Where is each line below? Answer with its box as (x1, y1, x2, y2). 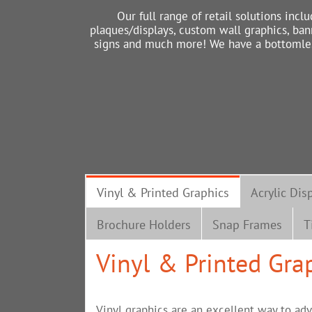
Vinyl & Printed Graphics (97, 184, 229, 201)
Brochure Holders (97, 216, 191, 233)
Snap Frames (212, 216, 282, 233)
